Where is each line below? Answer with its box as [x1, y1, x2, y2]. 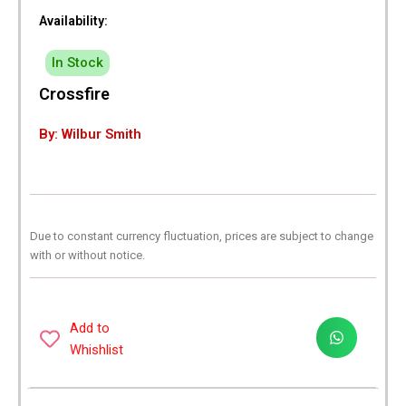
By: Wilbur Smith [39, 126, 141, 143]
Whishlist [69, 341, 123, 358]
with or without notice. [30, 247, 145, 262]
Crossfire [39, 84, 110, 104]
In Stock [52, 54, 103, 72]
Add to [69, 319, 110, 336]
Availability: [39, 14, 108, 29]
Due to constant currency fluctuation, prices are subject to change [30, 228, 373, 243]
